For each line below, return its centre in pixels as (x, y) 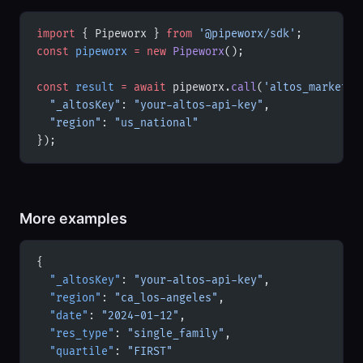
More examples (73, 218)
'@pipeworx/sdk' (244, 34)
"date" (62, 316)
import (56, 34)
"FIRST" (150, 351)
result (92, 87)
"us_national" (156, 123)
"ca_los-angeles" (166, 298)
